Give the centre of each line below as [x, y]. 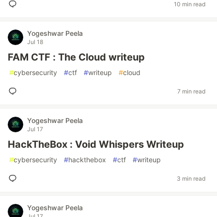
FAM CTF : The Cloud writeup [76, 57]
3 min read [191, 178]
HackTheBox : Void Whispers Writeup [96, 144]
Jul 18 [35, 42]
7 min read [191, 91]
